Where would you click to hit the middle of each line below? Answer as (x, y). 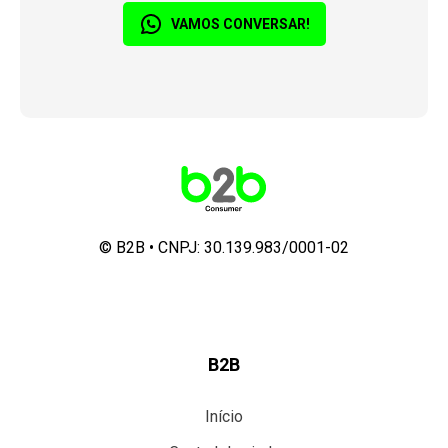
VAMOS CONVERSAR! (240, 24)
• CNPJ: (174, 247)
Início (224, 416)
